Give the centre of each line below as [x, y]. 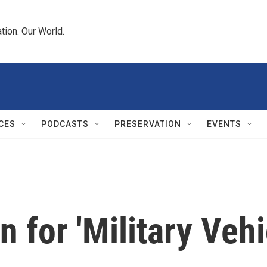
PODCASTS [65, 124]
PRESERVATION [148, 124]
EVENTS [224, 124]
